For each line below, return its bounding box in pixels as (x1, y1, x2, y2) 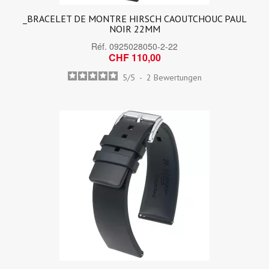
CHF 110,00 (108, 50, 161, 64)
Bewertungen (153, 72, 202, 83)
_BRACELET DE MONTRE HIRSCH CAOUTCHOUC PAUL (22, 13, 247, 25)
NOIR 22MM (109, 23, 160, 35)
